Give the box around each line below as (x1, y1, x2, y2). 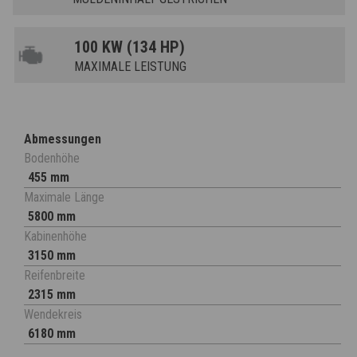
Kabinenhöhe (24, 229, 87, 245)
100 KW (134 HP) (73, 37, 185, 57)
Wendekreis (24, 307, 82, 323)
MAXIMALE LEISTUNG (73, 59, 186, 75)
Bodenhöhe (24, 151, 80, 167)
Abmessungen (24, 131, 101, 147)
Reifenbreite (24, 268, 85, 284)
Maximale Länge (24, 190, 104, 206)
